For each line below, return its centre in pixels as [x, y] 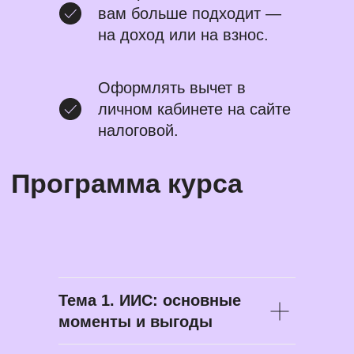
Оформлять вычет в [172, 88]
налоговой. [138, 130]
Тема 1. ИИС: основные [150, 300]
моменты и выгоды [136, 322]
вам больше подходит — [190, 13]
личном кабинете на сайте [194, 109]
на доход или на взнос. [183, 35]
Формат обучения [94, 151]
